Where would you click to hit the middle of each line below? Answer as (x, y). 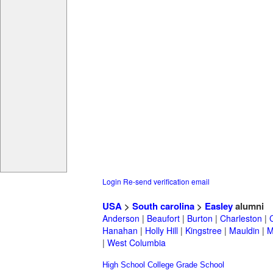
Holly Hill (161, 231)
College (161, 265)
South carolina (163, 206)
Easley (219, 206)
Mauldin (244, 231)
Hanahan (120, 231)
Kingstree (204, 231)
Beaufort (163, 218)
